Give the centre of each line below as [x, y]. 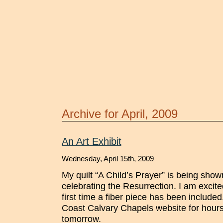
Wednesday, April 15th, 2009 [108, 158]
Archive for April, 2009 [119, 114]
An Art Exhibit [91, 141]
